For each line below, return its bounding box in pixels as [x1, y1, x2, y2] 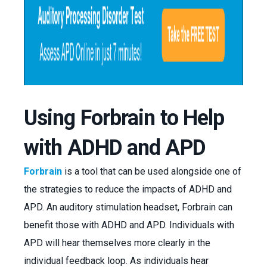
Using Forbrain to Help [24, 105, 225, 131]
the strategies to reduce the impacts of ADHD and [24, 184, 232, 195]
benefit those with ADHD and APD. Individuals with [24, 219, 234, 231]
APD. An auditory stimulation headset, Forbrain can [24, 201, 232, 213]
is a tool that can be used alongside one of [64, 166, 241, 177]
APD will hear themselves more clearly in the [24, 237, 210, 249]
